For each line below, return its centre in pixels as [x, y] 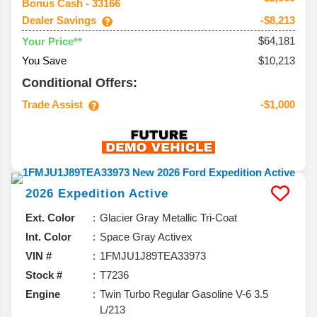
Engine [43, 294]
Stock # [44, 275]
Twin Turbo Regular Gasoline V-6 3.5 [184, 294]
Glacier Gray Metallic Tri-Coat [168, 218]
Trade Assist [52, 105]
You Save [44, 61]
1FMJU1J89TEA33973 [153, 256]
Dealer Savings [59, 21]
